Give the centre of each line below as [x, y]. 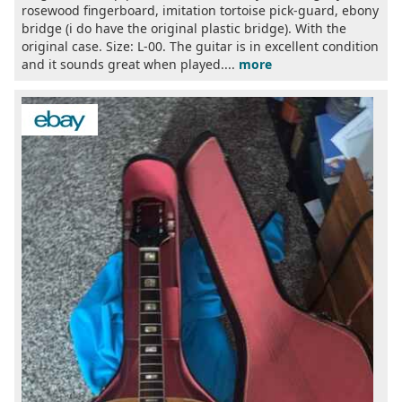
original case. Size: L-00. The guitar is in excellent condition [200, 47]
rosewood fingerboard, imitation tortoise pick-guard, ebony [200, 11]
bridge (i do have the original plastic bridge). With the [184, 29]
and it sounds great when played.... [130, 65]
